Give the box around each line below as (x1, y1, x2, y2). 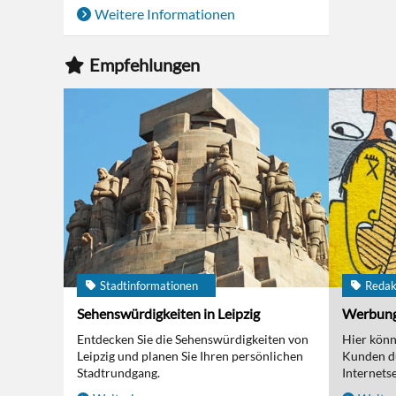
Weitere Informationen (95, 5, 235, 22)
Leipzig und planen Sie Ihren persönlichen (77, 348, 303, 363)
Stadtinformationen (100, 278, 198, 293)
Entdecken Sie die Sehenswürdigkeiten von (77, 331, 308, 346)
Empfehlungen (89, 54, 200, 75)
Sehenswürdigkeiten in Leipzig (77, 305, 260, 322)
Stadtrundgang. (77, 365, 160, 380)
